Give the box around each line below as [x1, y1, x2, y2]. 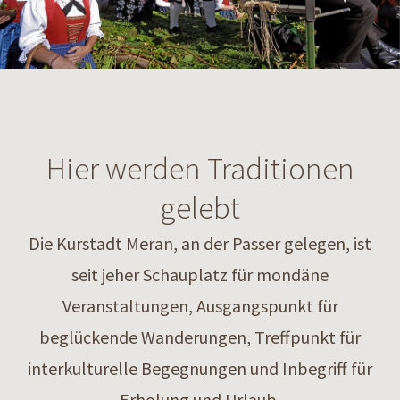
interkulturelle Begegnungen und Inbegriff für [28, 357, 372, 379]
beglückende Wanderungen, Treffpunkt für [39, 326, 361, 348]
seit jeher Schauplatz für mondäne [71, 263, 329, 286]
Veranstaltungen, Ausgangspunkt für [62, 295, 338, 317]
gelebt [160, 188, 240, 228]
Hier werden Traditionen [46, 149, 354, 188]
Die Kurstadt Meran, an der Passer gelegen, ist [29, 232, 371, 254]
